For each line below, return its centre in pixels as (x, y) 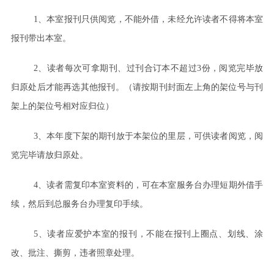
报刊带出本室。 (41, 38)
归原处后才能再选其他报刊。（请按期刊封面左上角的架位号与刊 (137, 87)
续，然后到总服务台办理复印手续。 (79, 204)
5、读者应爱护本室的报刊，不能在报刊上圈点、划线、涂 (148, 234)
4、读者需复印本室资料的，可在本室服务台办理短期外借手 (148, 185)
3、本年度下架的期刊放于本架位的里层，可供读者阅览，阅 (148, 136)
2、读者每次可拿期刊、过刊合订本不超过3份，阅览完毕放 (148, 68)
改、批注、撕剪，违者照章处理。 (75, 253)
